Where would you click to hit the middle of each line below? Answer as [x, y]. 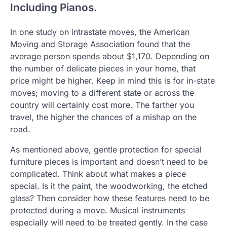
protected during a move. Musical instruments [98, 210]
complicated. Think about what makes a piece [98, 174]
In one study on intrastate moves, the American [100, 32]
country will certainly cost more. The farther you [102, 105]
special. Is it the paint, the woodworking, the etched [109, 186]
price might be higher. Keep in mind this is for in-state [112, 80]
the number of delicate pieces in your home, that [103, 68]
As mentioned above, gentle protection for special [106, 149]
